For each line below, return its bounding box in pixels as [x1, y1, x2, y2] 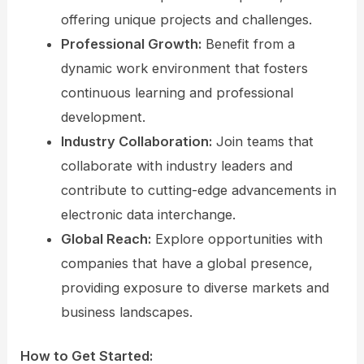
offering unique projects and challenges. [60, 11, 312, 28]
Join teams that [211, 132, 314, 149]
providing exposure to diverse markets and [60, 279, 329, 296]
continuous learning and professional [60, 84, 293, 101]
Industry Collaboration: [60, 132, 212, 149]
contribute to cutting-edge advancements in [60, 181, 336, 198]
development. [60, 108, 145, 125]
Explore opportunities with [150, 230, 323, 247]
